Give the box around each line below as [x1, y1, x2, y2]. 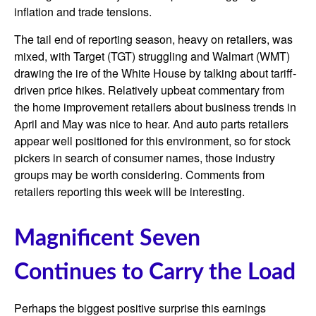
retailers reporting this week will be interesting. [14, 183, 245, 200]
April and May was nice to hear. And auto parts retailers [14, 116, 288, 133]
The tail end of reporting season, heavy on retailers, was [14, 31, 293, 48]
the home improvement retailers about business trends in [14, 99, 296, 116]
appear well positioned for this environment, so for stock [14, 133, 291, 150]
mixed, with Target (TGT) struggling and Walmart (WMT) [14, 48, 290, 65]
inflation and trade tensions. [14, 4, 152, 20]
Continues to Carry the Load [14, 261, 296, 284]
